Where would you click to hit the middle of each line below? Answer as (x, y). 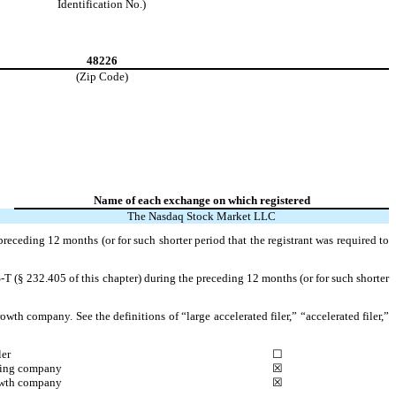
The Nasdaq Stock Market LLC (202, 216)
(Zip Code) (102, 76)
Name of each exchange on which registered (202, 200)
